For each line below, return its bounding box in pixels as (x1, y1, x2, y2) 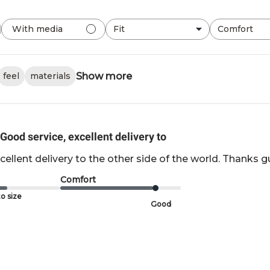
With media (11, 24, 63, 35)
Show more (75, 70, 132, 82)
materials (30, 71, 71, 82)
